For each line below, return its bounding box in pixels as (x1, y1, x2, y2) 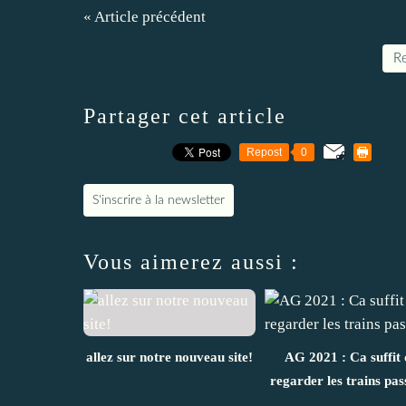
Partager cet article (83, 104, 286, 129)
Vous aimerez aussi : (83, 250, 299, 275)
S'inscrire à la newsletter (92, 194, 225, 208)
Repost (246, 146, 282, 159)
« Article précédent (83, 8, 206, 26)
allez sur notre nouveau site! (86, 350, 253, 365)
